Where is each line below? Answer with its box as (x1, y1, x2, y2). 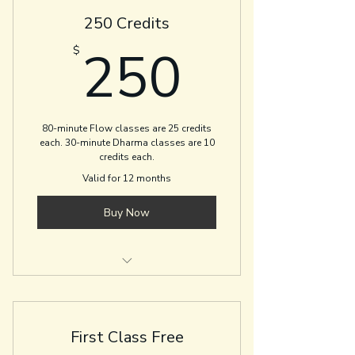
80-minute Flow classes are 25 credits (42, 122, 212, 135)
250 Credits (84, 13, 170, 34)
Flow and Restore (82, 311, 172, 326)
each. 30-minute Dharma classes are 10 (39, 136, 215, 149)
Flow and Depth (86, 278, 167, 293)
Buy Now (104, 204, 150, 220)
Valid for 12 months (82, 172, 171, 185)
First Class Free (70, 326, 184, 348)
